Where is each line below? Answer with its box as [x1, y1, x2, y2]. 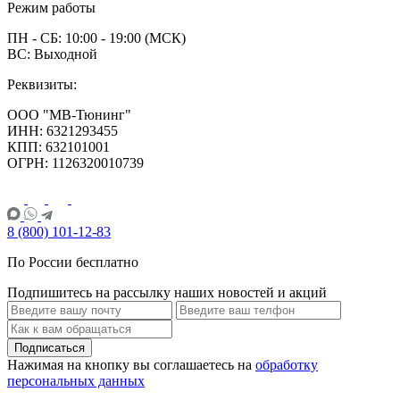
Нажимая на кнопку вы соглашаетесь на [7, 356, 255, 372]
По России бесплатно [7, 254, 138, 270]
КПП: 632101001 [7, 138, 110, 154]
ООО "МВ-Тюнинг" [7, 106, 131, 122]
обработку [255, 356, 318, 372]
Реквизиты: [7, 76, 77, 92]
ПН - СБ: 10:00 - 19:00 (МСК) [7, 29, 186, 46]
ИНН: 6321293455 [7, 122, 118, 138]
